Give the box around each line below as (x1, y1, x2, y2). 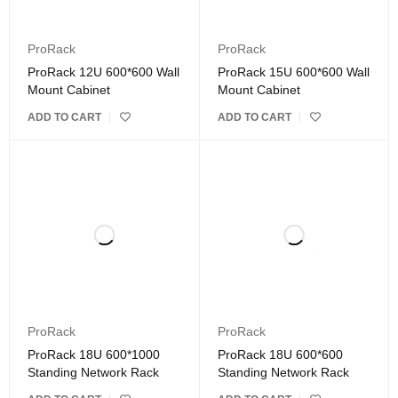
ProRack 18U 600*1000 (28, 346, 160, 362)
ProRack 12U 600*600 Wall (28, 65, 179, 80)
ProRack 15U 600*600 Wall (217, 65, 370, 80)
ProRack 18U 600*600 (217, 346, 343, 362)
